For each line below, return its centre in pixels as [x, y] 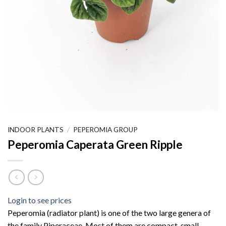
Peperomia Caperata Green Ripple [95, 145]
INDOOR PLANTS [36, 130]
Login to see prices [40, 200]
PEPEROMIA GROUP [106, 130]
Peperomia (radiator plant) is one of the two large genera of [109, 212]
